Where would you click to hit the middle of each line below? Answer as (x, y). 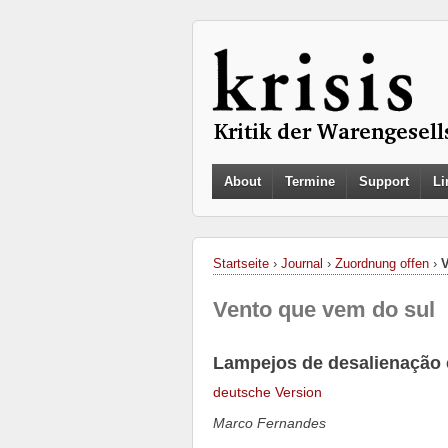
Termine (309, 181)
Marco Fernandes (269, 423)
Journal (302, 264)
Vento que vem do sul (324, 310)
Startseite (241, 264)
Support (383, 181)
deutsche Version (267, 392)
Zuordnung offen (382, 264)
